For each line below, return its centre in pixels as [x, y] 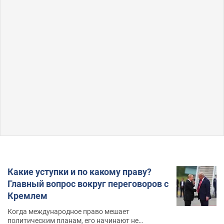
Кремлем [27, 195]
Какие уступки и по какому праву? [79, 171]
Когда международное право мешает [68, 211]
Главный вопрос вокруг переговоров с [88, 183]
